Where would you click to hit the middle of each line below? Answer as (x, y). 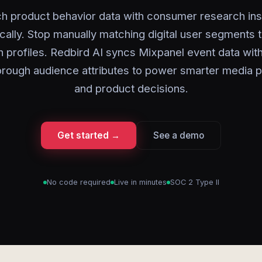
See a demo (179, 135)
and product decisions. (131, 88)
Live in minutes (140, 182)
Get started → (89, 135)
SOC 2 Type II (194, 182)
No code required (78, 182)
